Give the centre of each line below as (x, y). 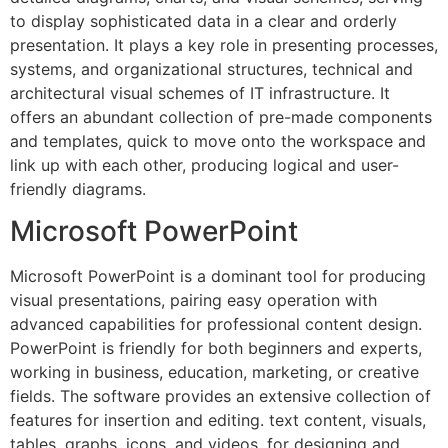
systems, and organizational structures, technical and (211, 68)
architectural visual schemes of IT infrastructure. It (200, 92)
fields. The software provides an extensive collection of (220, 396)
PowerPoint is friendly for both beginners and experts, (216, 348)
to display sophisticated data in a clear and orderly (203, 20)
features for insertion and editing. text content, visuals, (218, 420)
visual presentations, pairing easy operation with (193, 300)
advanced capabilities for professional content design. (216, 324)
